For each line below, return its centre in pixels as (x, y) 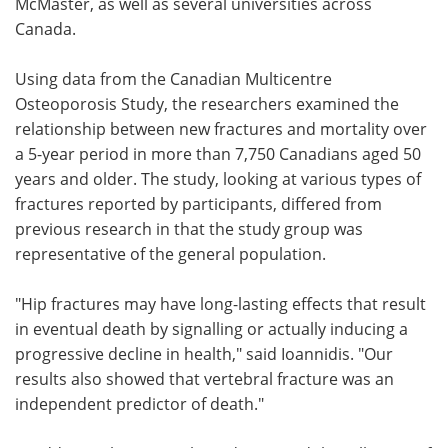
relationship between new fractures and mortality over (221, 128)
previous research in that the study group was (189, 228)
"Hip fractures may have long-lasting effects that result (220, 303)
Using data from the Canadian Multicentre (173, 78)
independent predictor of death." (139, 403)
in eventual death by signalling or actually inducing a (211, 328)
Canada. (45, 28)
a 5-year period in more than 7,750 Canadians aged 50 (218, 153)
